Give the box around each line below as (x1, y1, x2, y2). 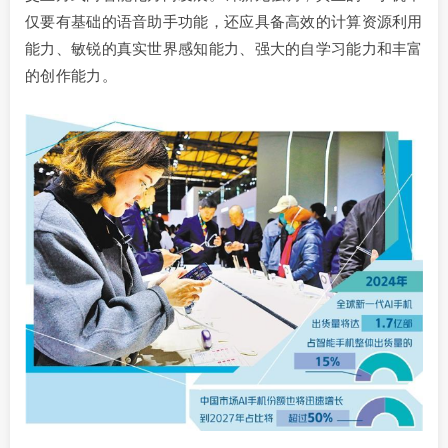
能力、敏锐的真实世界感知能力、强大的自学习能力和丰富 (25, 40, 423, 58)
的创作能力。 (25, 67, 117, 85)
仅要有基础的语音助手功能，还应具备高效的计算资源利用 (25, 13, 423, 31)
